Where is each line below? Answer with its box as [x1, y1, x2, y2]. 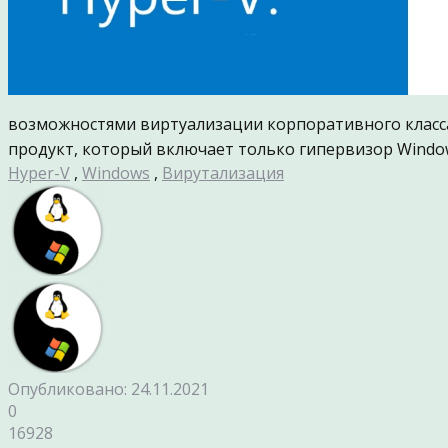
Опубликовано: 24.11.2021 [8, 378, 209, 400]
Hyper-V [8, 162, 70, 184]
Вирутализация [162, 162, 284, 184]
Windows [82, 162, 150, 184]
